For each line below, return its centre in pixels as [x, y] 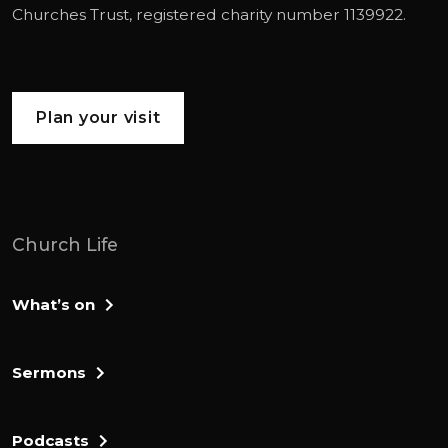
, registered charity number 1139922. [267, 14]
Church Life [65, 244]
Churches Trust [70, 14]
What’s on [53, 304]
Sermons [49, 372]
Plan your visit [98, 117]
